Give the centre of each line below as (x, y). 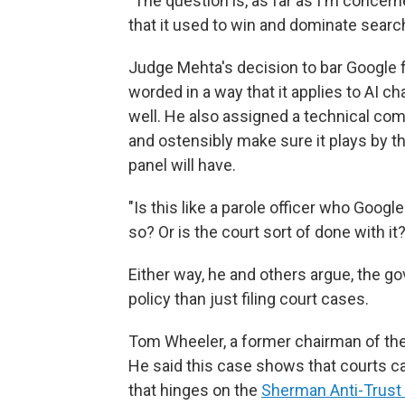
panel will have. (182, 165)
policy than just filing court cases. (249, 299)
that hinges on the (195, 390)
